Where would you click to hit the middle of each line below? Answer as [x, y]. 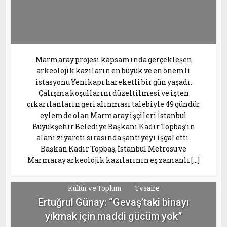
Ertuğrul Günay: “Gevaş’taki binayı [113, 202]
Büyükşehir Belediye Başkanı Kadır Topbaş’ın [113, 127]
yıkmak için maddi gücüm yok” [113, 216]
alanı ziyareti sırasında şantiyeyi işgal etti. [113, 138]
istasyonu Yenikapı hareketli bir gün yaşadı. [113, 82]
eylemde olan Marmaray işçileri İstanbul [113, 116]
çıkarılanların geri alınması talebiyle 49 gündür [113, 104]
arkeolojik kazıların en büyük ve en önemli [113, 71]
